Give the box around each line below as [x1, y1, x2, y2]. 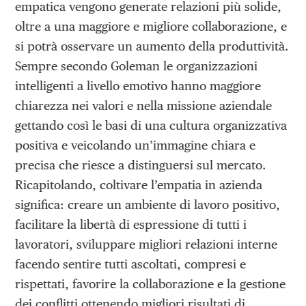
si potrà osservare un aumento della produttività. [15, 39, 289, 54]
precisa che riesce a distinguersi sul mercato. [15, 158, 266, 173]
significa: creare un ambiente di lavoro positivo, [15, 197, 281, 212]
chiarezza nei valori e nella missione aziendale [15, 98, 273, 113]
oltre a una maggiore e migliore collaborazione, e [15, 19, 288, 34]
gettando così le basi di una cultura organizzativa [15, 118, 288, 133]
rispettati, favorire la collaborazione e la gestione [15, 277, 286, 292]
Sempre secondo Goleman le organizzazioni [15, 59, 258, 74]
